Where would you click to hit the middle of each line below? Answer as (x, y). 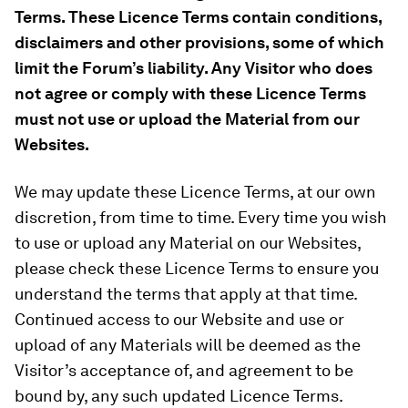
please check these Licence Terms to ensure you (197, 268)
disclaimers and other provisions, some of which (199, 42)
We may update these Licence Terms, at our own (195, 192)
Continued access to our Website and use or (179, 319)
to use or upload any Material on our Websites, (188, 243)
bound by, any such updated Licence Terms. (179, 396)
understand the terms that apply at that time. (186, 294)
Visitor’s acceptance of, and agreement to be (184, 370)
